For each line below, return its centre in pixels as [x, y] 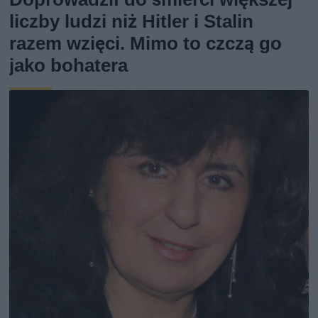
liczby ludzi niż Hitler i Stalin [132, 22]
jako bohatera [69, 66]
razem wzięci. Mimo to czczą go [146, 44]
